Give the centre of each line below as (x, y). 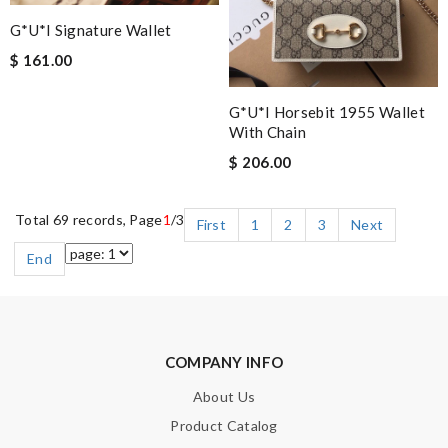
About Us (224, 397)
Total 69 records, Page (89, 220)
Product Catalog (224, 426)
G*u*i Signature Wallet (91, 29)
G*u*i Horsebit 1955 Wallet (327, 112)
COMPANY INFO (224, 362)
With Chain (268, 132)
